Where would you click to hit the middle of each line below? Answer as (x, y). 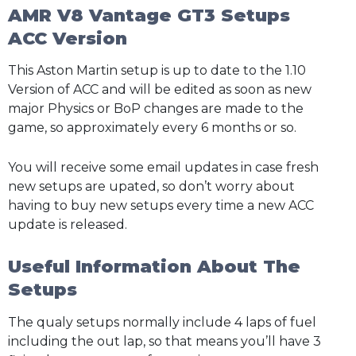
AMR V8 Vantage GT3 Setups (149, 15)
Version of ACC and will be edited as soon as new (160, 90)
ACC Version (68, 38)
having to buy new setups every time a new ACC (161, 205)
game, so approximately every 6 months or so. (152, 128)
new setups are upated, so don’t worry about (151, 186)
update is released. (68, 224)
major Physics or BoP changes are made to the (156, 109)
